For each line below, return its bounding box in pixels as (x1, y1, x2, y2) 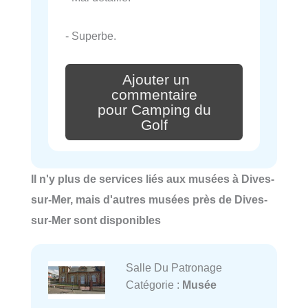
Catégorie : (125, 278, 182, 291)
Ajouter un (122, 71, 190, 88)
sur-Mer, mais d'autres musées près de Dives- (31, 193, 267, 206)
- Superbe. (65, 30, 116, 43)
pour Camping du (97, 101, 211, 118)
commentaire (111, 86, 197, 103)
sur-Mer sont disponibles (31, 214, 161, 227)
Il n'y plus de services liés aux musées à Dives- (31, 173, 274, 186)
